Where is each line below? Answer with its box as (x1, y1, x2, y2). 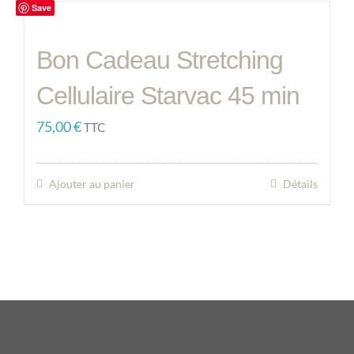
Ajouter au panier (49, 177, 135, 191)
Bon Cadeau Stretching (36, 46, 283, 75)
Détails (283, 177, 318, 191)
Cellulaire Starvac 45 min (36, 81, 299, 111)
